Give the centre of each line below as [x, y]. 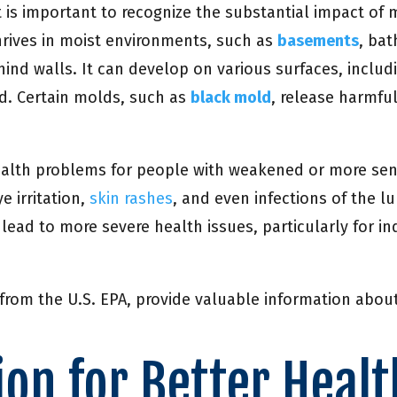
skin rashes [132, 199]
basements [319, 41]
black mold [231, 98]
